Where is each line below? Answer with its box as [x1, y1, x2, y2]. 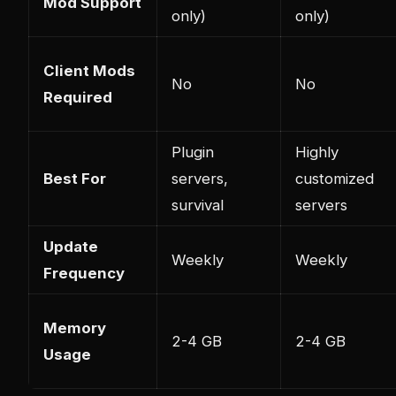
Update [43, 237, 98, 255]
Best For [43, 169, 106, 187]
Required [43, 88, 112, 106]
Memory [43, 318, 106, 337]
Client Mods [43, 61, 135, 80]
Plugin [171, 142, 214, 161]
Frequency [43, 263, 125, 282]
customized [295, 169, 374, 187]
